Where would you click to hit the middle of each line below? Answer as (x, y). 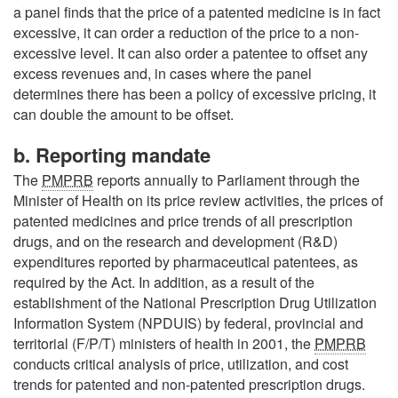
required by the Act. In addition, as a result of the (164, 282)
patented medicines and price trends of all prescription (183, 221)
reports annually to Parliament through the (227, 180)
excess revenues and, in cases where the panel (163, 73)
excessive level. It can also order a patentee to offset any (191, 52)
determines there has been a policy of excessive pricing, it (195, 93)
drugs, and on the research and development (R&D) (175, 241)
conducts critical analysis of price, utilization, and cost (181, 364)
